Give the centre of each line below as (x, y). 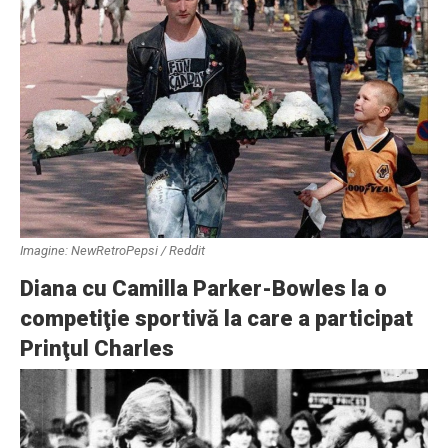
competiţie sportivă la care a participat (216, 318)
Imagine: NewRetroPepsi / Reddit (112, 250)
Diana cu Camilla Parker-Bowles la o (203, 288)
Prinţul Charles (97, 348)
